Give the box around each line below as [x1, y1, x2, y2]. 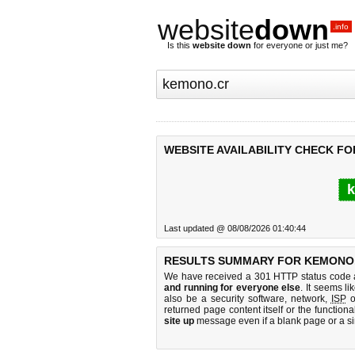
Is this [167, 40, 193, 50]
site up [164, 315, 194, 326]
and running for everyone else [164, 282, 301, 293]
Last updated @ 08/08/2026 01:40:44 [164, 223, 306, 233]
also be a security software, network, [164, 293, 331, 304]
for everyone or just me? [251, 40, 348, 50]
